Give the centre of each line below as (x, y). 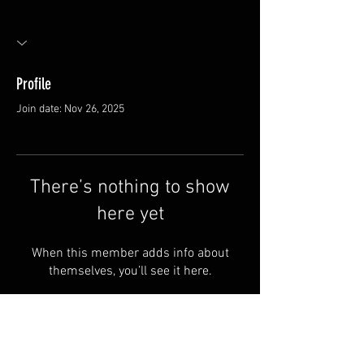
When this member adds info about (130, 253)
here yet (130, 214)
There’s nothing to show (130, 187)
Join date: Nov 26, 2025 (70, 109)
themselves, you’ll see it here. (130, 271)
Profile (34, 83)
